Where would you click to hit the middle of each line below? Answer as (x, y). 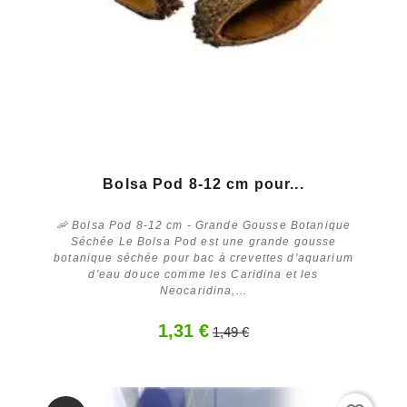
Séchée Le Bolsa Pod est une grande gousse (203, 241)
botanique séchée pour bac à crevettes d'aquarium (203, 258)
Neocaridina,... (203, 290)
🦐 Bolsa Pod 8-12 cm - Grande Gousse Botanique (203, 225)
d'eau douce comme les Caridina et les (203, 274)
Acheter (203, 322)
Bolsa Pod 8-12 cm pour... (203, 184)
